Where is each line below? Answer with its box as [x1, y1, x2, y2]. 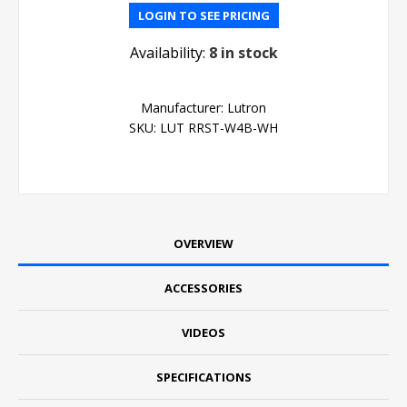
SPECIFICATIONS [155, 368, 252, 385]
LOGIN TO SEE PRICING [137, 6, 270, 24]
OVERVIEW [174, 234, 233, 252]
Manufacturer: [141, 98, 223, 116]
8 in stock [208, 42, 278, 63]
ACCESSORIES [164, 279, 243, 296]
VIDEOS [182, 323, 225, 341]
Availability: [129, 42, 205, 63]
